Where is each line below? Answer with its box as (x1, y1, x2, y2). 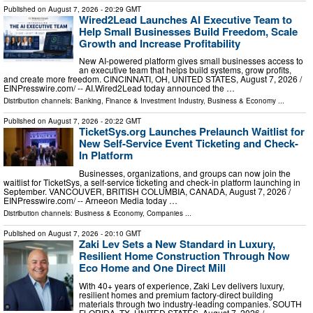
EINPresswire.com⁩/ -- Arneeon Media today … (3, 194, 177, 207)
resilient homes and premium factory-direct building (79, 288, 273, 300)
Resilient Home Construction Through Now (79, 248, 290, 264)
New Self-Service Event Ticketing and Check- (79, 136, 298, 152)
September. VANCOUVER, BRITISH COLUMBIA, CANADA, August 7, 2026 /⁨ (3, 185, 291, 198)
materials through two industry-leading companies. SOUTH (79, 297, 302, 310)
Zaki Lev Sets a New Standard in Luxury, (79, 236, 275, 252)
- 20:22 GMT (99, 116, 141, 126)
